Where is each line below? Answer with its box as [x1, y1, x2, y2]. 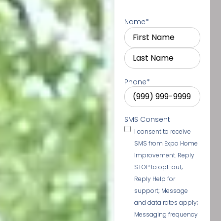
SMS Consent [124, 114, 170, 125]
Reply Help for [134, 175, 175, 184]
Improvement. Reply [134, 151, 194, 160]
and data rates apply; [134, 198, 198, 207]
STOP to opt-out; [134, 163, 183, 172]
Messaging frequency [134, 210, 198, 219]
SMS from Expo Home [134, 139, 198, 148]
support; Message [134, 186, 188, 195]
